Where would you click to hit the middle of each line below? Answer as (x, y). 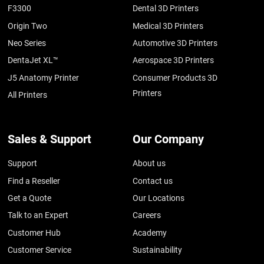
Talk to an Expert (38, 215)
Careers (147, 215)
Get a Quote (30, 198)
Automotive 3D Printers (175, 43)
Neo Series (27, 43)
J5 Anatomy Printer (44, 77)
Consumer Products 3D (175, 77)
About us (149, 164)
